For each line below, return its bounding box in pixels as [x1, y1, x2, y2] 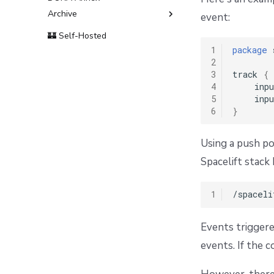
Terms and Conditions [55, 24, 140, 36]
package [232, 44, 267, 56]
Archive [48, 8, 77, 20]
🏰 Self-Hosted [48, 29, 106, 42]
